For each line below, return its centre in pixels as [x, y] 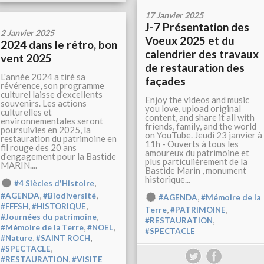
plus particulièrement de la [196, 162]
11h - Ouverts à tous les [192, 144]
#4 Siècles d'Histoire [54, 184]
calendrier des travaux [202, 54]
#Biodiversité [70, 196]
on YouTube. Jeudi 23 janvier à [204, 135]
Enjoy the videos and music [197, 100]
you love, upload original [193, 109]
